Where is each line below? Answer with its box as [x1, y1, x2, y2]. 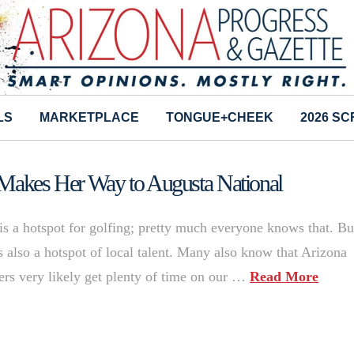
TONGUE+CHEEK [166, 111, 273, 125]
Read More [250, 269, 319, 285]
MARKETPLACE [40, 111, 139, 125]
